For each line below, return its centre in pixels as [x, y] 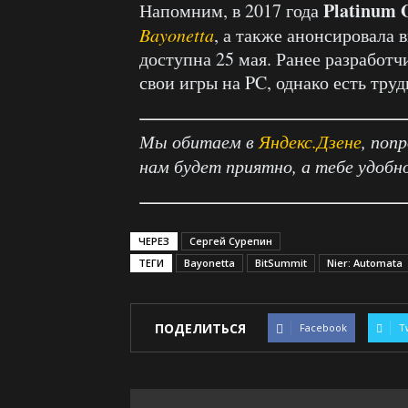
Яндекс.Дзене [310, 142]
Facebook [323, 328]
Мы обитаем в [199, 142]
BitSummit [281, 263]
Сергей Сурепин [231, 241]
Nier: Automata [365, 263]
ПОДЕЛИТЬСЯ [200, 328]
